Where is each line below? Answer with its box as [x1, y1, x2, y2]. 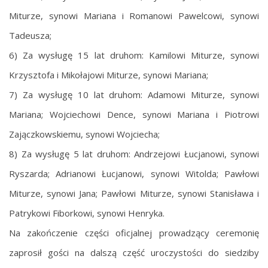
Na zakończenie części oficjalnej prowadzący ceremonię [9, 226, 259, 239]
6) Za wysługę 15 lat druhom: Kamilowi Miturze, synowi [9, 48, 259, 61]
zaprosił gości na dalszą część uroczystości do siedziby [9, 246, 259, 258]
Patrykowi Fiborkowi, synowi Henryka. [9, 206, 165, 219]
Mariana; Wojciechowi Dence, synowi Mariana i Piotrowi [9, 108, 259, 120]
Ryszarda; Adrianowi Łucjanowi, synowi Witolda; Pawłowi [9, 167, 259, 179]
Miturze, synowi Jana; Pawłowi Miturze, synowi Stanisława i [9, 187, 259, 199]
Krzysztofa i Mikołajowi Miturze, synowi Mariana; [9, 68, 208, 81]
